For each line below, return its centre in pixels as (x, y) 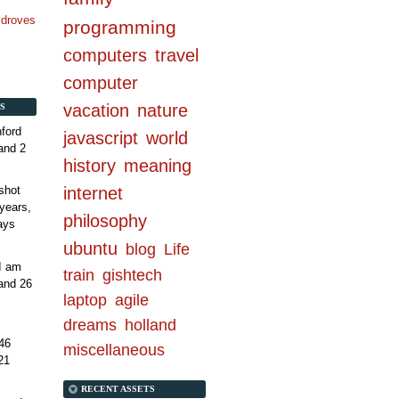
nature (163, 111)
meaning (158, 166)
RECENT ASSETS (118, 389)
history (90, 166)
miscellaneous (114, 350)
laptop (85, 301)
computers (105, 56)
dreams (90, 326)
